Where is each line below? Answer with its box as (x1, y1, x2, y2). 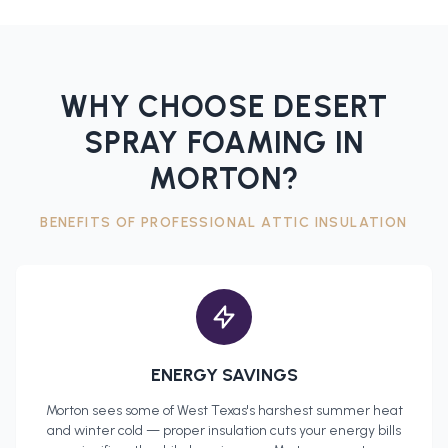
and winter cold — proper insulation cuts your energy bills (47, 422, 401, 440)
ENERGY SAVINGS (150, 364, 298, 387)
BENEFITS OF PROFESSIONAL (40, 214, 262, 232)
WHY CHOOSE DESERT (60, 88, 388, 126)
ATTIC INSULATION (261, 214, 408, 232)
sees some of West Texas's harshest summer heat (88, 402, 403, 420)
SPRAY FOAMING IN (84, 124, 364, 162)
